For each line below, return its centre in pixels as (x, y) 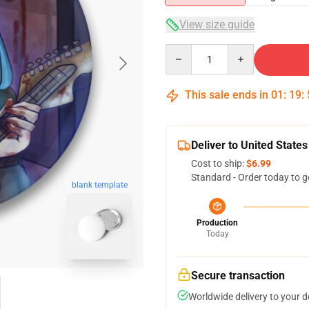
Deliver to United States (249, 145)
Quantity (184, 50)
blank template (99, 185)
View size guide (217, 24)
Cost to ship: (219, 163)
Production (217, 223)
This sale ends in (227, 95)
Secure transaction (238, 276)
